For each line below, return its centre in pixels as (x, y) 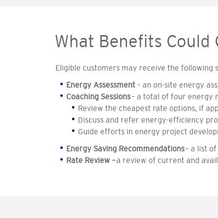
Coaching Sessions (98, 96)
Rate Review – (91, 160)
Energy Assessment (101, 84)
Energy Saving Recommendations (126, 148)
